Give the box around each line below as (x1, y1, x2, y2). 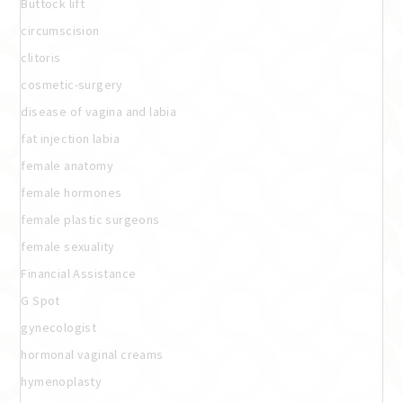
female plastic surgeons (21, 210, 160, 228)
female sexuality (21, 237, 115, 255)
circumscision (21, 22, 100, 39)
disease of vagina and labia (21, 103, 177, 120)
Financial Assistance (21, 264, 137, 282)
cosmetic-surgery (21, 76, 123, 93)
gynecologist (21, 318, 97, 336)
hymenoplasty (21, 372, 103, 390)
